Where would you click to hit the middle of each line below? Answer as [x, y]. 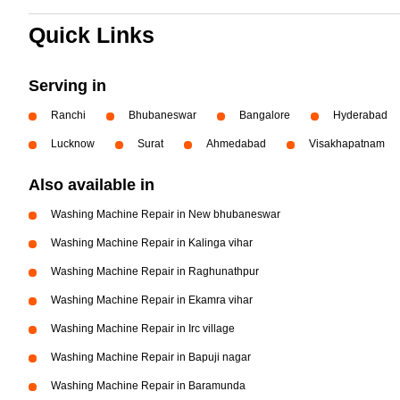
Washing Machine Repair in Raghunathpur [155, 271]
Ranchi [68, 115]
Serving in [67, 86]
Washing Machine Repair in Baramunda [148, 386]
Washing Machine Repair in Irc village [143, 329]
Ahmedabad [236, 144]
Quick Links [92, 35]
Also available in [92, 185]
